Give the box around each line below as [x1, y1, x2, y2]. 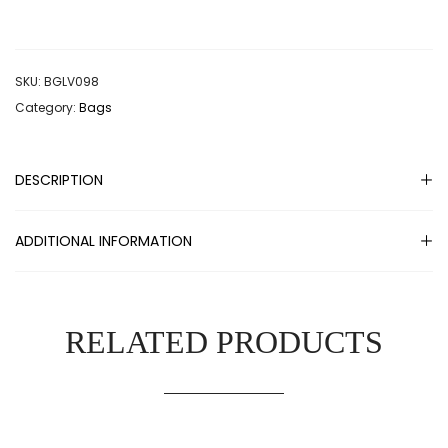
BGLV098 [44, 73, 99, 91]
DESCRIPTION [15, 170, 103, 191]
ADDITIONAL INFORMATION [15, 231, 192, 252]
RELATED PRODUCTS [65, 324, 383, 361]
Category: [15, 99, 79, 117]
